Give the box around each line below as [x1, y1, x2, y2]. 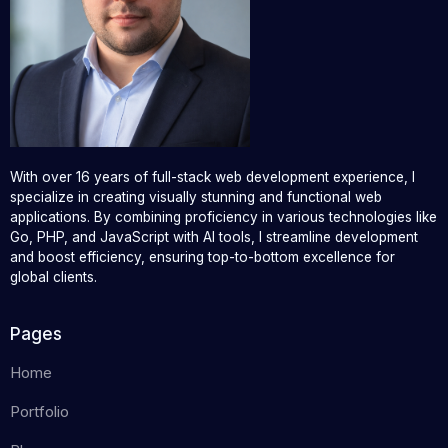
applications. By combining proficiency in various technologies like [10, 209, 438, 226]
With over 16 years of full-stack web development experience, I [10, 169, 416, 186]
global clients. [10, 269, 98, 286]
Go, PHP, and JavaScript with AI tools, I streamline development [10, 229, 419, 246]
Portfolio [10, 401, 70, 421]
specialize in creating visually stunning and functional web [10, 189, 383, 206]
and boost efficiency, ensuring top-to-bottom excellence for [10, 249, 396, 266]
